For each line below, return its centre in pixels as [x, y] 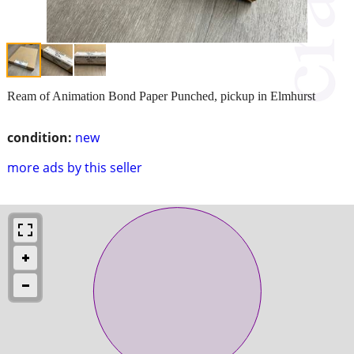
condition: [40, 137]
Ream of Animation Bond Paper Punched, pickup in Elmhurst [161, 96]
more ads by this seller [75, 167]
